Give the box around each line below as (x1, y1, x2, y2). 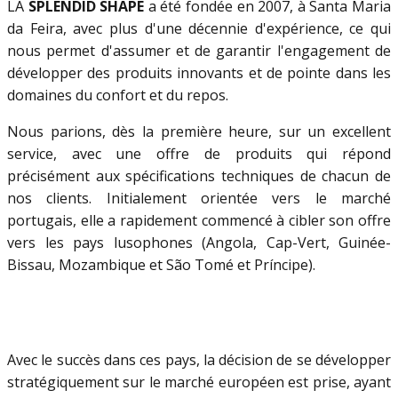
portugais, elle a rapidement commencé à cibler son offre (7, 211, 391, 231)
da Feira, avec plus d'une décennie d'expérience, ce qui (7, 19, 391, 39)
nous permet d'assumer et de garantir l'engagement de (7, 41, 391, 61)
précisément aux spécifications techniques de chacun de (7, 166, 391, 187)
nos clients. (7, 188, 107, 209)
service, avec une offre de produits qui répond (7, 144, 391, 164)
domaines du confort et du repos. (7, 85, 232, 106)
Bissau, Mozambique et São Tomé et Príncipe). (7, 255, 315, 275)
